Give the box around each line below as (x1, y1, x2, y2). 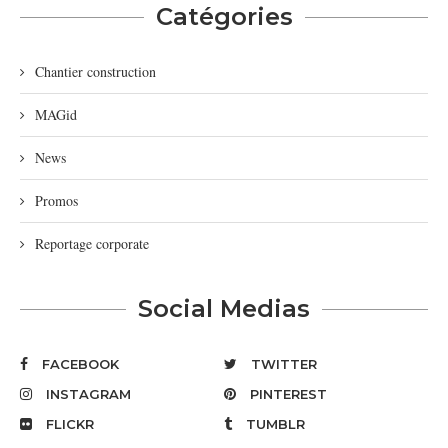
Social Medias (138, 294, 310, 324)
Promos (35, 191, 78, 211)
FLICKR (46, 416, 94, 433)
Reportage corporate (35, 234, 149, 254)
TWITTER (251, 356, 317, 373)
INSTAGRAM (46, 386, 131, 403)
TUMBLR (246, 416, 305, 433)
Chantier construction (35, 62, 156, 82)
